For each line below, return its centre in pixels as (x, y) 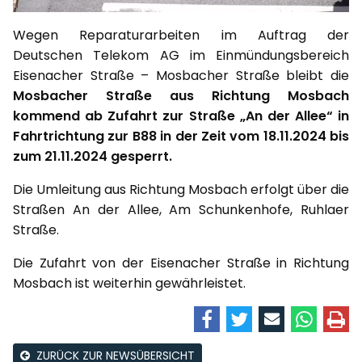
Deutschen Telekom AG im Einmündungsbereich (181, 55)
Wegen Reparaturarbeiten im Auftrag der (181, 35)
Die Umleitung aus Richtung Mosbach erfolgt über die (181, 189)
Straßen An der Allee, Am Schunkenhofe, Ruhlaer (181, 209)
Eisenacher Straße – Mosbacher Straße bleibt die (181, 75)
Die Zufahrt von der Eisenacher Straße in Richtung (181, 263)
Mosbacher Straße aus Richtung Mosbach (181, 95)
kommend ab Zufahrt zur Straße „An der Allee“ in (181, 116)
